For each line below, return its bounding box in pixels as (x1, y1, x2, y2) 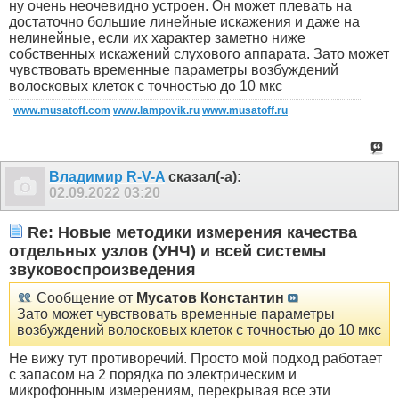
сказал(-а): (165, 169, 241, 185)
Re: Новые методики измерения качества (23, 223, 357, 241)
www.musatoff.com (13, 104, 110, 118)
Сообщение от (33, 290, 136, 306)
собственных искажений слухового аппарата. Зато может (9, 46, 389, 62)
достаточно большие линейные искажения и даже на (9, 14, 360, 30)
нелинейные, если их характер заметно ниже (9, 30, 305, 46)
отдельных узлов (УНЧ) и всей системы (9, 241, 326, 260)
